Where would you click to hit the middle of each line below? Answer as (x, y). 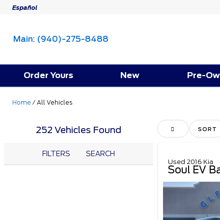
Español (25, 7)
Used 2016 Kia (191, 162)
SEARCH (100, 153)
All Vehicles (55, 102)
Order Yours (49, 75)
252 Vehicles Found (79, 130)
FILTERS (56, 153)
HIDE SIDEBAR (193, 128)
